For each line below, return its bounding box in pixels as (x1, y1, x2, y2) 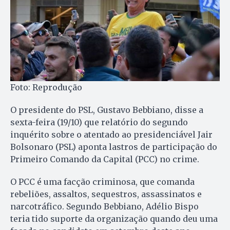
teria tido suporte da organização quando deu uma (10, 214, 218, 224)
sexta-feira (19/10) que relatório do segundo (10, 117, 188, 128)
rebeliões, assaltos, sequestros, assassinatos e (10, 189, 202, 200)
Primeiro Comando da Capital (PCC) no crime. (10, 154, 199, 165)
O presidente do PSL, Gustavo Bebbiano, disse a (10, 105, 203, 116)
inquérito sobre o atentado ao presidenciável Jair (10, 129, 213, 140)
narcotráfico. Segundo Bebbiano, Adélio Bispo (10, 201, 199, 212)
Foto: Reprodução (10, 82, 82, 93)
